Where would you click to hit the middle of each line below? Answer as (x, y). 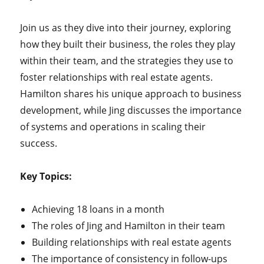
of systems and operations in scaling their (113, 127)
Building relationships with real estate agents (132, 242)
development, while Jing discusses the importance (131, 110)
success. (39, 143)
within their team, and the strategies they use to (127, 61)
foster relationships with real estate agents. (117, 77)
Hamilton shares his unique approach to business (131, 94)
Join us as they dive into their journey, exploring (126, 28)
